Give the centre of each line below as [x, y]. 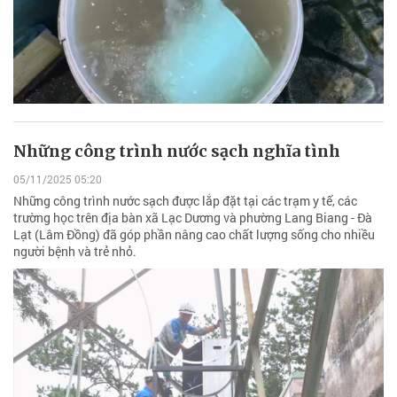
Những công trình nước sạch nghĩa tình [177, 152]
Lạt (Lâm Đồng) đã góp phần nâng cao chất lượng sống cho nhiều [194, 234]
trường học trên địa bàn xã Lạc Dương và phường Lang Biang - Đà [193, 217]
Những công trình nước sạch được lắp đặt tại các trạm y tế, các [185, 200]
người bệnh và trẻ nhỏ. [75, 251]
